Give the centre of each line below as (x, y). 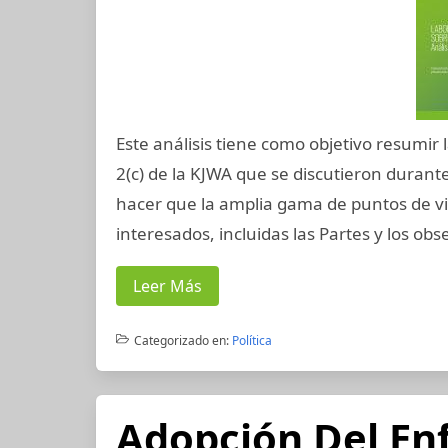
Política (251, 340)
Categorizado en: (181, 340)
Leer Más (167, 286)
